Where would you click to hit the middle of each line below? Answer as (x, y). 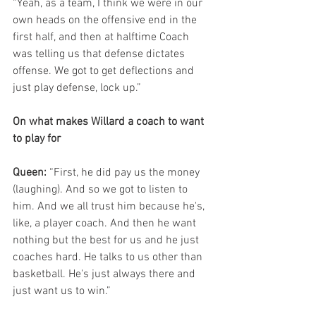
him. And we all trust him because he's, (110, 207)
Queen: (31, 173)
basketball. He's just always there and (105, 274)
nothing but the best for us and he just (107, 241)
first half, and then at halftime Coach (102, 37)
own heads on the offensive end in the (106, 20)
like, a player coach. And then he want (106, 224)
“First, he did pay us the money (126, 173)
